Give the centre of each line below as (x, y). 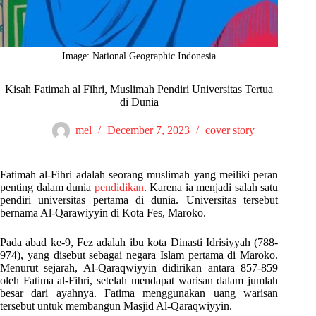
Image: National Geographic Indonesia (139, 56)
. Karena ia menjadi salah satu (211, 188)
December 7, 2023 (148, 130)
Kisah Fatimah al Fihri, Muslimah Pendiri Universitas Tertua (139, 90)
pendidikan (119, 188)
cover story (230, 130)
